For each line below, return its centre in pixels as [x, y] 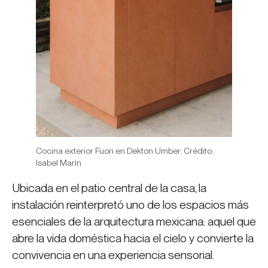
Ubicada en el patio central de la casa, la [109, 188]
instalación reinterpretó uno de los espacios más [130, 205]
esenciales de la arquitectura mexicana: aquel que [134, 222]
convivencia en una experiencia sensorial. [113, 255]
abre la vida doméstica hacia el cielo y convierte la [133, 239]
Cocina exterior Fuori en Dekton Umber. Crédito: [125, 151]
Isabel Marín [59, 163]
